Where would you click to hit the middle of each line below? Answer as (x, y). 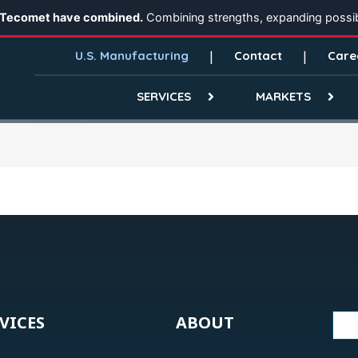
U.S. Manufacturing (132, 56)
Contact (258, 56)
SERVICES (164, 96)
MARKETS (284, 96)
